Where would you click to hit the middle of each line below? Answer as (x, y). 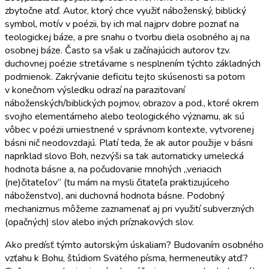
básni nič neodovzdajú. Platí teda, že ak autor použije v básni (129, 143)
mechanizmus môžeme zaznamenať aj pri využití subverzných (129, 209)
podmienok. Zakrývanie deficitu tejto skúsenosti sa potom (125, 77)
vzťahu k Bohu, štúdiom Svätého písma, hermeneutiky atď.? (126, 258)
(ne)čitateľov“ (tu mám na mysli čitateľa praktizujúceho (117, 182)
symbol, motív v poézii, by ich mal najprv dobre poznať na (122, 24)
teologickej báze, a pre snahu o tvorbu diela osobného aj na (127, 37)
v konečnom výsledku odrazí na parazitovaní (95, 90)
